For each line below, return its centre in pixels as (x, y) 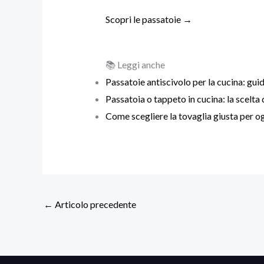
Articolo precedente (95, 204)
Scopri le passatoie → (148, 19)
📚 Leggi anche (135, 64)
